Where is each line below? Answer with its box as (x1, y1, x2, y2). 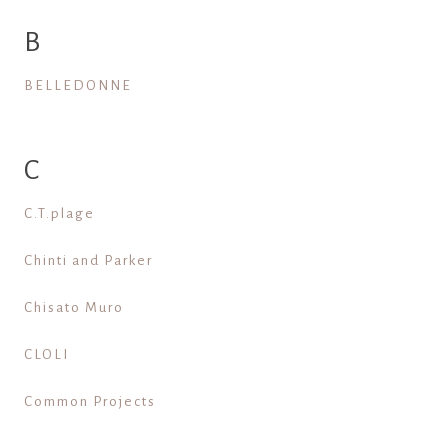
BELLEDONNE (23, 77, 132, 93)
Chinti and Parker (23, 252, 153, 268)
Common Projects (23, 393, 156, 409)
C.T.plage (23, 205, 95, 221)
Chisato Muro (23, 299, 124, 315)
